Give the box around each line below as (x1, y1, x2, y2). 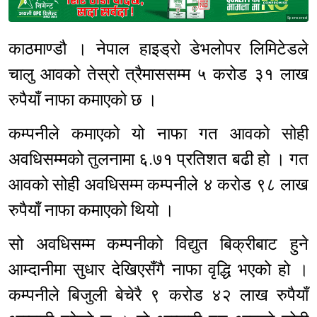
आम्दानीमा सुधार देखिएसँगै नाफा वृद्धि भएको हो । (8, 260, 309, 280)
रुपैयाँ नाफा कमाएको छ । (8, 90, 166, 110)
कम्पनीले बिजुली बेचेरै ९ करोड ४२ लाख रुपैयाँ (8, 285, 309, 306)
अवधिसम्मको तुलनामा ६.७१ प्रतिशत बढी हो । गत (8, 149, 309, 170)
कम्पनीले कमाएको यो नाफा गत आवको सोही (8, 124, 309, 144)
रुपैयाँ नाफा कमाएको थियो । (8, 200, 178, 221)
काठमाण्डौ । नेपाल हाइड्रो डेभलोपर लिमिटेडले (8, 39, 309, 59)
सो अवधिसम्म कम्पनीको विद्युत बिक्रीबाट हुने (8, 234, 309, 255)
